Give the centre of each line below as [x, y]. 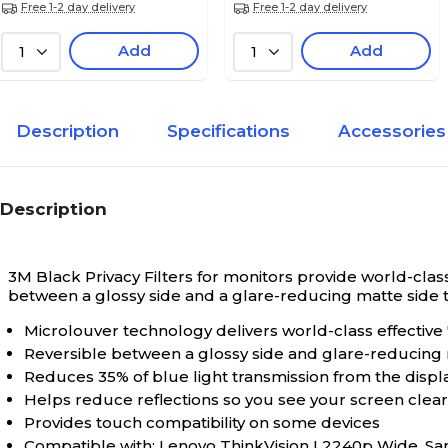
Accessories [392, 131]
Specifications [228, 131]
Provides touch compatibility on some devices [202, 422]
